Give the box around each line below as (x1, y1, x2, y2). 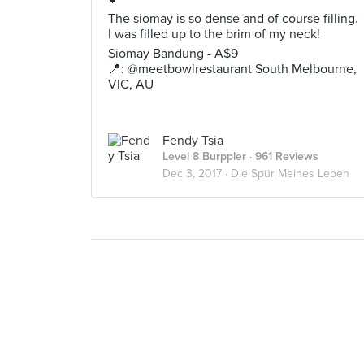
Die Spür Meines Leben (231, 167, 349, 180)
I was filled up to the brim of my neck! (108, 26, 320, 42)
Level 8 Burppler (162, 149, 246, 163)
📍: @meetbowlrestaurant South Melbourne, (108, 61, 357, 77)
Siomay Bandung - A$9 (108, 45, 238, 62)
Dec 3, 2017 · (162, 167, 231, 180)
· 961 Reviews (246, 149, 318, 163)
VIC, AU (108, 76, 154, 93)
